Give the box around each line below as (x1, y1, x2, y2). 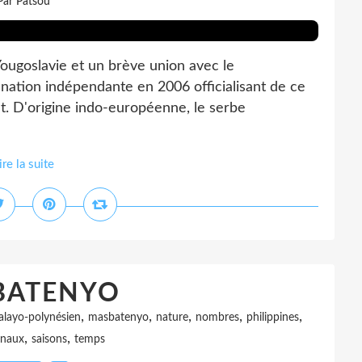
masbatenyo (88, 312, 149, 323)
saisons (32, 334, 67, 345)
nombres (196, 312, 239, 323)
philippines (246, 312, 299, 323)
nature (156, 312, 188, 323)
